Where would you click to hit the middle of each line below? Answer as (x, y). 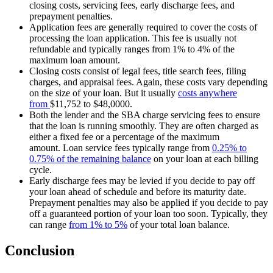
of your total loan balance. (179, 224)
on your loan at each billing (205, 158)
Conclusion (40, 250)
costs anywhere (207, 93)
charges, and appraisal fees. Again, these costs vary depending (148, 82)
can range (49, 224)
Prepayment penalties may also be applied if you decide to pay (149, 202)
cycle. (41, 169)
